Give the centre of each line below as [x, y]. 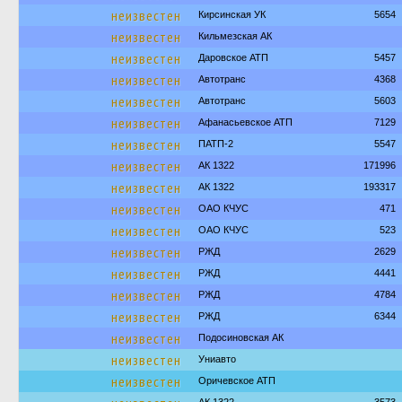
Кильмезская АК [235, 36]
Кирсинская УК [232, 14]
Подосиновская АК [241, 337]
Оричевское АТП [237, 380]
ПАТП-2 [216, 144]
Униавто [217, 359]
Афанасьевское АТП [245, 122]
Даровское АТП [233, 57]
